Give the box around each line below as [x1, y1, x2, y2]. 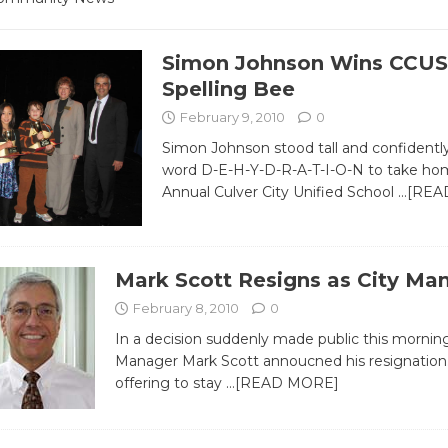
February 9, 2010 [179, 108, 285, 125]
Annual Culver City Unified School [161, 182, 398, 201]
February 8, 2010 [132, 299, 239, 316]
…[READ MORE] [225, 373, 339, 392]
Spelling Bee [161, 76, 295, 101]
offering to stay [114, 373, 226, 392]
